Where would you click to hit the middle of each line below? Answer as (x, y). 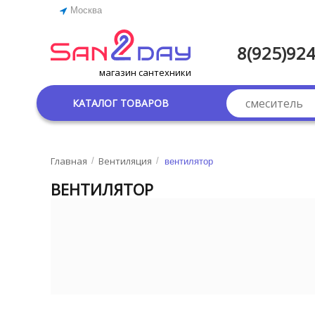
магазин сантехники (145, 72)
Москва (86, 10)
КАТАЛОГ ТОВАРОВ (121, 103)
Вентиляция (126, 161)
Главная (69, 161)
